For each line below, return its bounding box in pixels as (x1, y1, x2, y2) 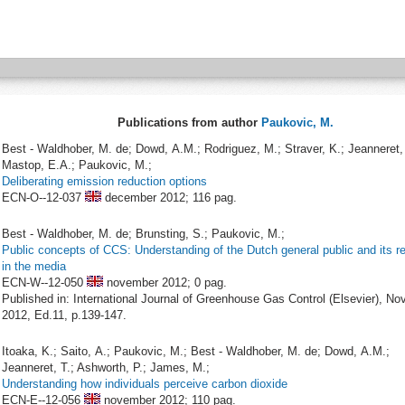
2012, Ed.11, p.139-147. (2, 308, 127, 322)
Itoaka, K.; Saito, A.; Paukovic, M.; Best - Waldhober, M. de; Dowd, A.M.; (2, 344, 390, 358)
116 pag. (193, 191, 237, 204)
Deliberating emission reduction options (2, 174, 207, 188)
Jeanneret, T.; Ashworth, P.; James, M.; (2, 361, 210, 374)
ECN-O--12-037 (2, 191, 81, 204)
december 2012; (105, 191, 189, 204)
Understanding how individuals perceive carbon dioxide (2, 377, 287, 391)
